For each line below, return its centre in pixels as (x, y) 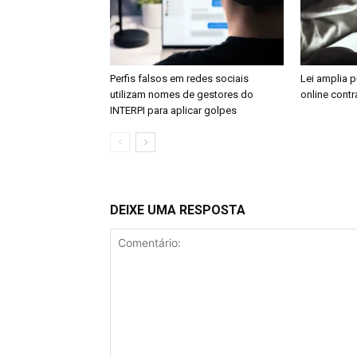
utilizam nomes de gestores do (182, 94)
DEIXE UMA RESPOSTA (178, 210)
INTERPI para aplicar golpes (173, 110)
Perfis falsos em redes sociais (179, 78)
